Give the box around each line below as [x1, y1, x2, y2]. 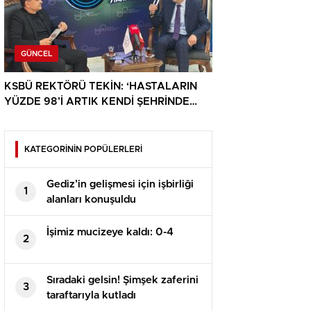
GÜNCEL [21, 49, 52, 58]
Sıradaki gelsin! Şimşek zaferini [47, 274, 199, 285]
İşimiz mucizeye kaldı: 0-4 [47, 226, 174, 237]
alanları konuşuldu [47, 194, 136, 205]
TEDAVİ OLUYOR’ [4, 111, 92, 122]
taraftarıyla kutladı [47, 289, 136, 301]
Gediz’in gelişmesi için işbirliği [47, 178, 194, 190]
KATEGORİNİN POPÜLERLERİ [24, 144, 142, 153]
